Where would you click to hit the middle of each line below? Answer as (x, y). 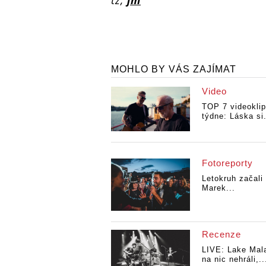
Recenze (221, 235)
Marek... (218, 188)
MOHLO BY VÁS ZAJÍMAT (174, 69)
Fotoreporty (227, 163)
